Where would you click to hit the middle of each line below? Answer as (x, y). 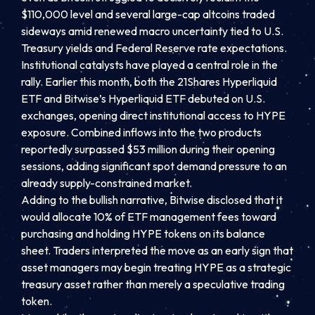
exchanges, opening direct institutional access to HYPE (153, 115)
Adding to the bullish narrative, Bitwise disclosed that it (152, 199)
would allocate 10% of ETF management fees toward (149, 216)
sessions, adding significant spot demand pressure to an (154, 166)
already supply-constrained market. (107, 182)
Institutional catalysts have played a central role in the (149, 64)
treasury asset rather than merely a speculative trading (153, 284)
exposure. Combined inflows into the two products (141, 132)
